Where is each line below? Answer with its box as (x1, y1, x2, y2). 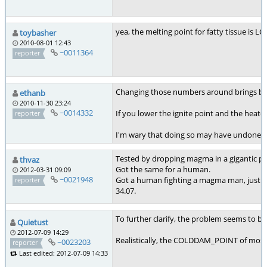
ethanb (20, 88, 45, 98)
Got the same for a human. (116, 164, 210, 175)
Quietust (17, 217, 48, 228)
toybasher (20, 27, 56, 38)
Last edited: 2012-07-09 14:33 (17, 248, 108, 257)
